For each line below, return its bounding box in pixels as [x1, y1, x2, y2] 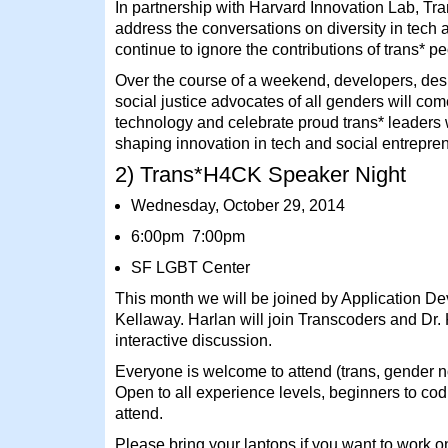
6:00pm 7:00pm [131, 228, 245, 245]
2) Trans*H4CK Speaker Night [115, 162, 406, 187]
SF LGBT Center [131, 259, 250, 276]
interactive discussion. [115, 332, 272, 349]
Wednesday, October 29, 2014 [131, 197, 345, 214]
